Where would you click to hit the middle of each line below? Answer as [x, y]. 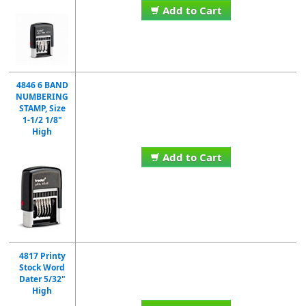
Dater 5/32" [42, 279]
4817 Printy [42, 256]
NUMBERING [42, 97]
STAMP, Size [42, 108]
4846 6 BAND [42, 85]
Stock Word [42, 267]
